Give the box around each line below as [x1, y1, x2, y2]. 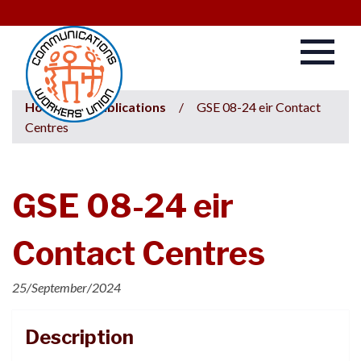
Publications [92, 99, 166, 114]
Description [25, 326, 134, 349]
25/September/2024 [12, 280, 121, 295]
